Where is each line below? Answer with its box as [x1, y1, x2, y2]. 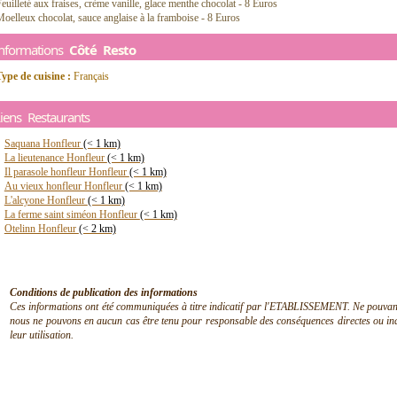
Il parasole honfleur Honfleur [4, 166, 129, 178]
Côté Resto [69, 41, 136, 58]
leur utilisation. [10, 329, 74, 341]
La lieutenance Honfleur [4, 152, 107, 164]
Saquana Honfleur [4, 137, 83, 150]
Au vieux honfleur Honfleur [4, 180, 125, 192]
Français [71, 70, 109, 82]
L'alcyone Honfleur [4, 194, 88, 206]
